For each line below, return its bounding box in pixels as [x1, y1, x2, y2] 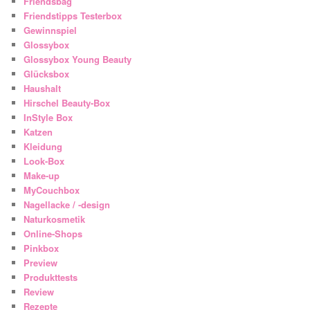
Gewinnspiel [24, 24, 77, 37]
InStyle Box [24, 111, 73, 125]
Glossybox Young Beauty [24, 53, 132, 66]
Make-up [24, 169, 60, 183]
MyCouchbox [24, 183, 80, 197]
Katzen [24, 125, 53, 139]
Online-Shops [24, 227, 83, 241]
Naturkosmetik [24, 212, 86, 226]
